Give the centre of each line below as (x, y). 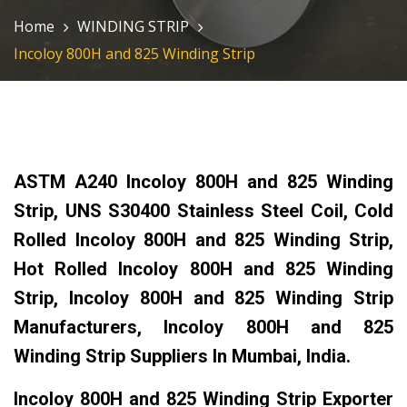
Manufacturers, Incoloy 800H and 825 (203, 327)
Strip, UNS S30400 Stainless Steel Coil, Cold (203, 211)
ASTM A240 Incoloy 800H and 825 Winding (203, 182)
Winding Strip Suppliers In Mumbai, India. (182, 356)
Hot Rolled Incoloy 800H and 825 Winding (203, 269)
